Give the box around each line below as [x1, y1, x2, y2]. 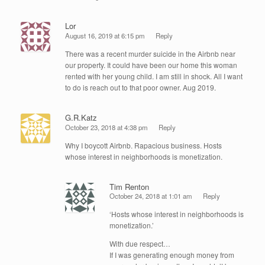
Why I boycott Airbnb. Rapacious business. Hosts [65, 140, 222, 150]
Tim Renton [109, 180, 149, 192]
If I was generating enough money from [109, 250, 234, 260]
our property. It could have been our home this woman [65, 60, 237, 70]
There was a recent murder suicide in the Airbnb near [65, 49, 235, 59]
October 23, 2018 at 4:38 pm [65, 122, 148, 132]
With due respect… [109, 238, 170, 249]
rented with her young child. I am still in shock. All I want [65, 71, 243, 82]
